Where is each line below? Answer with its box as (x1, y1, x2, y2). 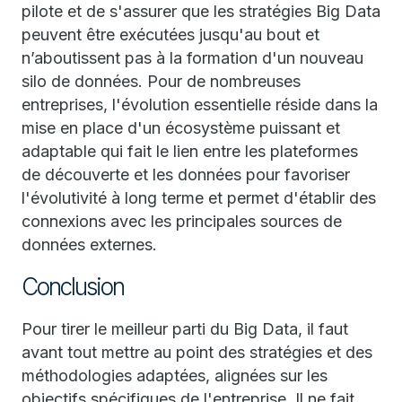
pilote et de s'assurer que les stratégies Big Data (22, 2, 380, 21)
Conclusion (22, 273, 124, 301)
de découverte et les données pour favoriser (22, 165, 350, 184)
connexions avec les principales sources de (22, 212, 342, 231)
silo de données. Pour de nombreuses (22, 72, 301, 91)
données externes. (22, 235, 157, 254)
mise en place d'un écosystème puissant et (22, 118, 340, 137)
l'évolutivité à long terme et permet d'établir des (22, 188, 376, 207)
